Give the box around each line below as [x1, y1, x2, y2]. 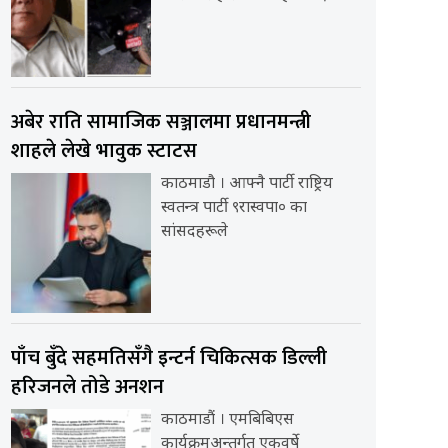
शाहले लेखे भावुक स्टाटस [10, 133, 197, 168]
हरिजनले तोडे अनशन [10, 369, 164, 404]
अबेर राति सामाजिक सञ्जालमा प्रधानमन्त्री [10, 104, 311, 139]
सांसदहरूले [160, 221, 228, 243]
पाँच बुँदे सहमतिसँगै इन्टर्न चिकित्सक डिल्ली [10, 340, 327, 375]
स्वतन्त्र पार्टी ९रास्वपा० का [160, 197, 307, 219]
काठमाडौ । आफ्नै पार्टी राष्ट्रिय [160, 173, 333, 195]
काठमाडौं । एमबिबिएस [160, 409, 294, 431]
